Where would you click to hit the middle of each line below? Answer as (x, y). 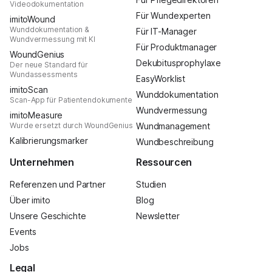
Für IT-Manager (166, 31)
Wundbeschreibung (175, 141)
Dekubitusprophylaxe (179, 63)
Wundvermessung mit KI (53, 39)
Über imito (30, 200)
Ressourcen (164, 162)
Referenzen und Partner (58, 184)
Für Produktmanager (177, 47)
